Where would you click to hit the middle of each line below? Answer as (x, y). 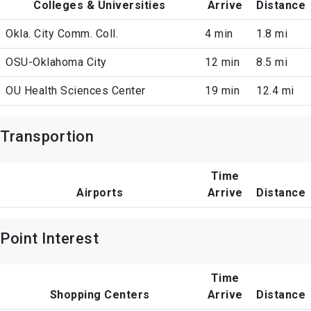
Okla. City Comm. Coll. (62, 34)
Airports (100, 193)
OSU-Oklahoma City (56, 62)
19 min (222, 91)
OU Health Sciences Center (76, 91)
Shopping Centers (100, 295)
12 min (222, 62)
